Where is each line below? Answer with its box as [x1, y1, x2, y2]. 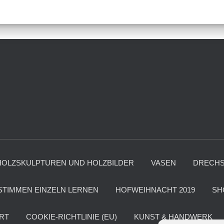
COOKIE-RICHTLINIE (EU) [26, 212, 117, 221]
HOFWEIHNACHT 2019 [115, 185, 195, 194]
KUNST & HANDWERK [134, 212, 212, 221]
